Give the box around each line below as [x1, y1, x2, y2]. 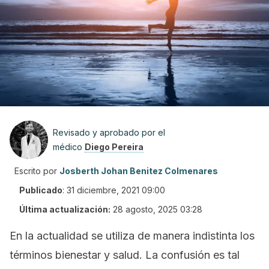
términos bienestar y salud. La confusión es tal [10, 249, 240, 261]
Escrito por [14, 166, 57, 176]
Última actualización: [19, 204, 110, 214]
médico [53, 142, 85, 152]
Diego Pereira [85, 142, 144, 152]
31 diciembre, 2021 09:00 [67, 185, 165, 195]
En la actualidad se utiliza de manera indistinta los [10, 229, 255, 242]
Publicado [19, 185, 62, 195]
